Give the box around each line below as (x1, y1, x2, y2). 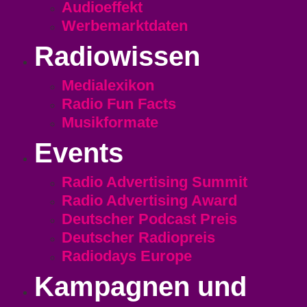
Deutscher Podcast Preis (62, 210, 237, 228)
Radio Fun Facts (62, 95, 176, 113)
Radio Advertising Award (62, 192, 237, 210)
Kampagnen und (34, 271, 247, 302)
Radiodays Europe (62, 247, 192, 265)
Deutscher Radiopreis (62, 229, 215, 247)
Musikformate (62, 114, 158, 132)
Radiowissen (34, 41, 200, 72)
